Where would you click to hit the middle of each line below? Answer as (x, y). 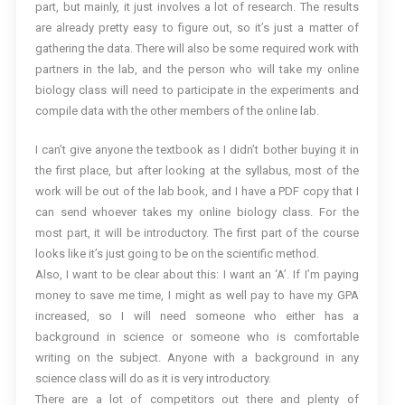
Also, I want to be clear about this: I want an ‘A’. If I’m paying (197, 275)
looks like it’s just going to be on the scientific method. (177, 254)
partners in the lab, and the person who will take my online (197, 70)
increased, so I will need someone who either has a (197, 316)
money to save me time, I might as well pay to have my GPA (197, 296)
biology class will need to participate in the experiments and (197, 90)
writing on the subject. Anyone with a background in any (197, 358)
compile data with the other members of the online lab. (177, 111)
